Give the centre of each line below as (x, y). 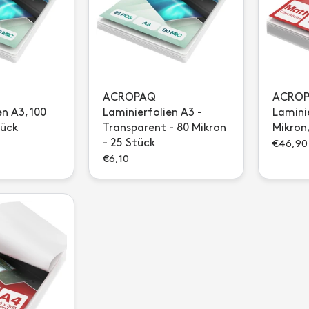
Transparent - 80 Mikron (165, 128)
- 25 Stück (129, 143)
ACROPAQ (129, 98)
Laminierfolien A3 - (152, 113)
